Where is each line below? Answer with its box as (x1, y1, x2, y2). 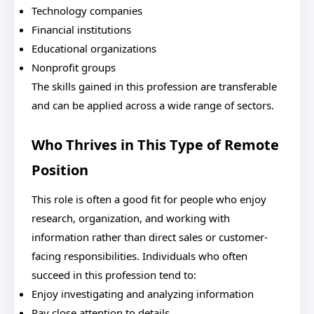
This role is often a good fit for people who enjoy (32, 192, 266, 206)
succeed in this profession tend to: (32, 268, 196, 282)
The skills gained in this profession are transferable (32, 79, 277, 93)
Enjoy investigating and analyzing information (32, 287, 254, 301)
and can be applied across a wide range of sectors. (32, 98, 274, 112)
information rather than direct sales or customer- (32, 230, 268, 244)
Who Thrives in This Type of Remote (32, 135, 279, 154)
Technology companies (32, 4, 142, 18)
